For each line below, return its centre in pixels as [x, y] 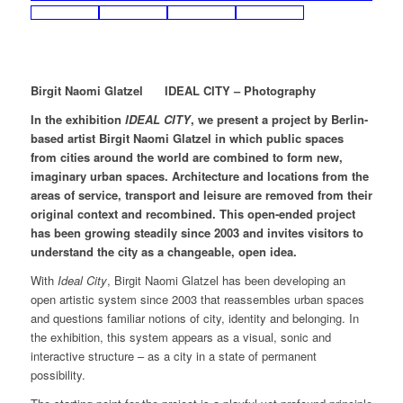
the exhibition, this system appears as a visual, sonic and [180, 337]
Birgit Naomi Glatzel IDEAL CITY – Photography [173, 91]
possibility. [58, 375]
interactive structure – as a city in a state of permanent [173, 356]
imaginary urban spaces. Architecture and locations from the [199, 176]
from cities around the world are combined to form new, [186, 157]
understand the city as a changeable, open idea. [163, 252]
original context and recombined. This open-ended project [193, 214]
